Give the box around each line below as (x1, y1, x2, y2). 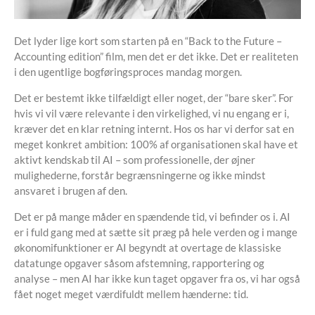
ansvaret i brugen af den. (14, 184, 127, 197)
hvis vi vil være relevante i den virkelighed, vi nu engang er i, (14, 107, 289, 120)
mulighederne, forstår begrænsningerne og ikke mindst (14, 169, 266, 181)
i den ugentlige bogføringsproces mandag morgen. (14, 65, 242, 78)
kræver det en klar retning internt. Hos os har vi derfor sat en (14, 122, 294, 135)
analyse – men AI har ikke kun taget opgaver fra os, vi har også (14, 272, 300, 285)
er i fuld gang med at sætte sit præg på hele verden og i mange (14, 226, 297, 238)
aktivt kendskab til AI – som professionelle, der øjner (14, 153, 255, 166)
